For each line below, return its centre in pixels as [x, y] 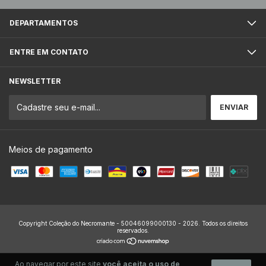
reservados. [133, 230]
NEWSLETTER [35, 81]
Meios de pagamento [51, 149]
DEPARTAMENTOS [44, 23]
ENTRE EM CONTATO [49, 52]
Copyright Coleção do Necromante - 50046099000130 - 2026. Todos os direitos [133, 223]
